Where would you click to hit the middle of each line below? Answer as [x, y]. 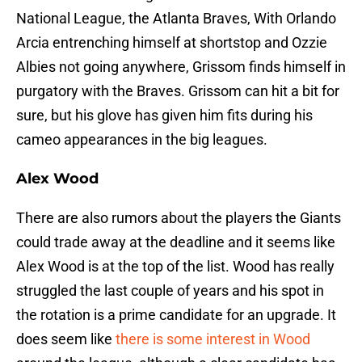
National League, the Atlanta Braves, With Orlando [176, 19]
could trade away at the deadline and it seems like [176, 242]
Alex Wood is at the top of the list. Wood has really [175, 267]
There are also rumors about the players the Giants [179, 218]
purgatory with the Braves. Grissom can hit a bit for [178, 91]
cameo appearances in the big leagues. [142, 140]
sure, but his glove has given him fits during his [164, 116]
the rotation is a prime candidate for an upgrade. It [176, 315]
